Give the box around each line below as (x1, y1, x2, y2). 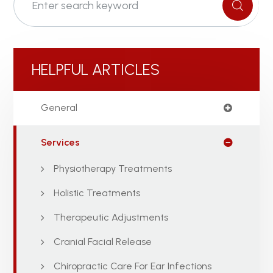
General (41, 102, 78, 114)
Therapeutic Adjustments (54, 211, 169, 224)
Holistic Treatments (54, 187, 141, 199)
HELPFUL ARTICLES (32, 60, 160, 79)
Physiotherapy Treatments (54, 163, 172, 175)
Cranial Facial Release (54, 236, 152, 248)
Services (41, 136, 80, 149)
